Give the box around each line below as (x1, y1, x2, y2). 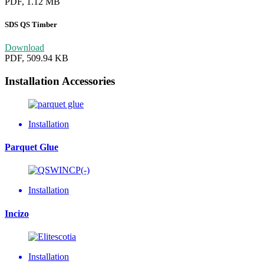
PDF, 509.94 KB (5, 53, 68, 64)
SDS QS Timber (5, 20, 57, 29)
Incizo (5, 208, 29, 219)
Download (5, 42, 44, 53)
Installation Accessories (5, 75, 115, 88)
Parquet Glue (5, 142, 58, 153)
